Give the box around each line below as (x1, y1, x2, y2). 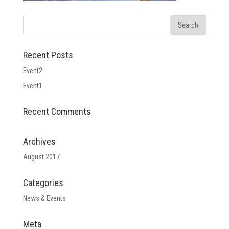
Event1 (22, 82, 42, 90)
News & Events (22, 194, 66, 202)
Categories (22, 177, 63, 188)
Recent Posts (22, 50, 73, 60)
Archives (22, 136, 56, 147)
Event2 (22, 66, 42, 75)
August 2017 (22, 153, 60, 161)
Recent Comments (22, 106, 91, 117)
